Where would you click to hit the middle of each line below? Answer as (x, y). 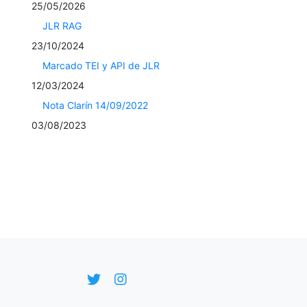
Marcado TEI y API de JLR (101, 65)
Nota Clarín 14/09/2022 (95, 105)
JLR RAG (62, 25)
